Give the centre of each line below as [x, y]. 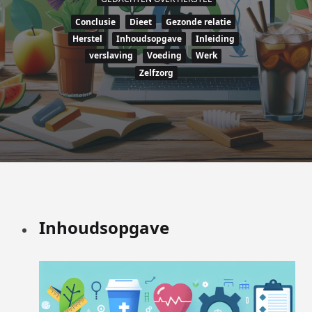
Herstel [87, 38]
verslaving [111, 56]
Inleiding [215, 38]
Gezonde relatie [198, 22]
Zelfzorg [156, 72]
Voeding [164, 56]
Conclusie [95, 22]
